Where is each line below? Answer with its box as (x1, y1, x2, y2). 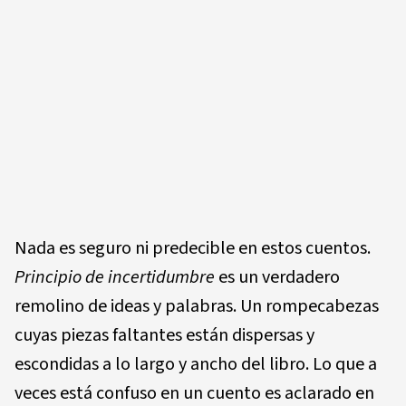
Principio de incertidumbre (14, 264, 218, 290)
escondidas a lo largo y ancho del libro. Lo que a (14, 351, 377, 377)
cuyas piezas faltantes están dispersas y (14, 322, 314, 348)
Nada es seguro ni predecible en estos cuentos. (14, 235, 371, 261)
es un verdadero (218, 264, 340, 290)
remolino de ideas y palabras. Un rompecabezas (14, 293, 379, 319)
